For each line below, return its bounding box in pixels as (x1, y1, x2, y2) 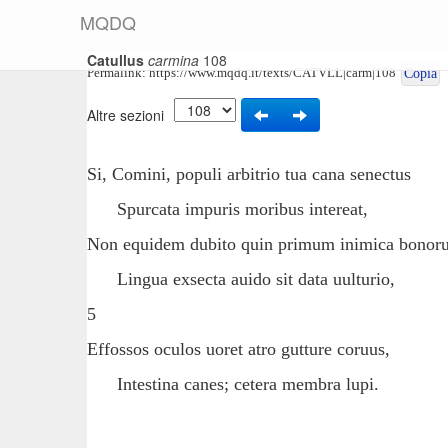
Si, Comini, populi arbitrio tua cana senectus (87, 164, 411, 184)
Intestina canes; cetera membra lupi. (87, 374, 379, 394)
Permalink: (87, 65, 149, 80)
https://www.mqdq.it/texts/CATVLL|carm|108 (149, 65, 396, 80)
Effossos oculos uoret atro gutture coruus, (87, 339, 390, 359)
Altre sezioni (87, 105, 164, 125)
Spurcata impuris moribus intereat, (87, 199, 368, 219)
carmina (148, 50, 199, 70)
